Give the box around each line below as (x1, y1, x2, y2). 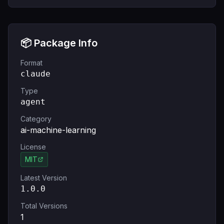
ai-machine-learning (20, 125, 96, 135)
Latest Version (20, 173, 67, 182)
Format (20, 58, 42, 67)
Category (20, 114, 51, 123)
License (20, 142, 46, 151)
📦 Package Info (20, 37, 97, 49)
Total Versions (20, 201, 67, 210)
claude (20, 69, 50, 78)
